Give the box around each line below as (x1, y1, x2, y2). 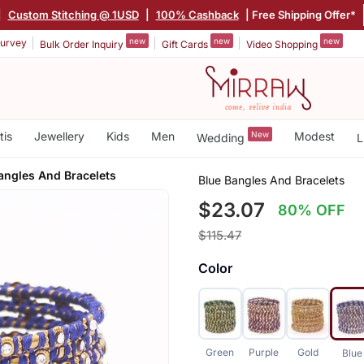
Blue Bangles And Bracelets (197, 172, 344, 187)
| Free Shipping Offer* (242, 7, 356, 21)
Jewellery (33, 129, 84, 143)
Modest (293, 129, 335, 143)
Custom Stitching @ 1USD (7, 7, 139, 21)
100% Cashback (155, 7, 239, 21)
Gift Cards (162, 37, 210, 50)
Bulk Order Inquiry (40, 37, 126, 50)
